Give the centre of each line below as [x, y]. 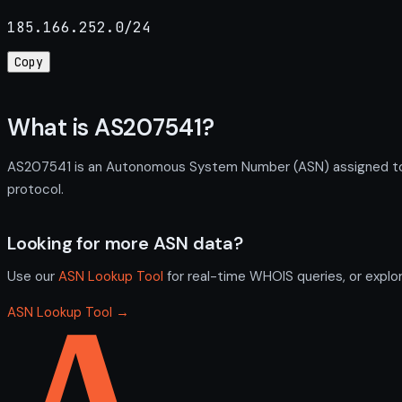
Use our [33, 276]
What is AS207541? [111, 128]
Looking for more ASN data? [125, 243]
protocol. [35, 189]
